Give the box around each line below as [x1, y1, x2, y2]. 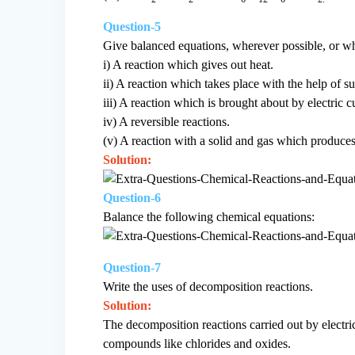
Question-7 [103, 261, 162, 275]
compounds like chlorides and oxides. [103, 337, 292, 351]
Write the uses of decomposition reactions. [103, 280, 314, 294]
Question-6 [103, 191, 162, 205]
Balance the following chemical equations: [103, 210, 315, 224]
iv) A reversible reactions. [103, 115, 231, 129]
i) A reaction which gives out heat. [103, 58, 274, 72]
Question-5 [103, 20, 162, 34]
